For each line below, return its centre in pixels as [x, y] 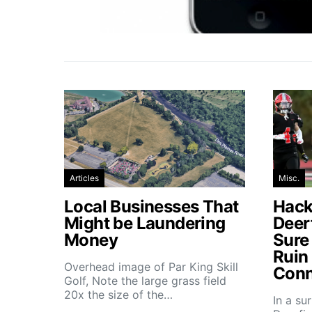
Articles [84, 178]
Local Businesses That [151, 206]
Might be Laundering [145, 223]
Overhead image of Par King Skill [151, 267]
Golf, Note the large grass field [145, 281]
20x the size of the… [118, 295]
